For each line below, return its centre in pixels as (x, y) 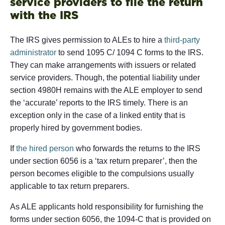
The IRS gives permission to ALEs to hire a (87, 40)
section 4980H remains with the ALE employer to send (106, 90)
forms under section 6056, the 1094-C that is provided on (110, 219)
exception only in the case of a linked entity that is (98, 115)
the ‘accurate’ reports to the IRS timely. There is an (99, 102)
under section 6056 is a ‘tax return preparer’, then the (104, 161)
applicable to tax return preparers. (70, 186)
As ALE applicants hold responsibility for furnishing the (107, 206)
